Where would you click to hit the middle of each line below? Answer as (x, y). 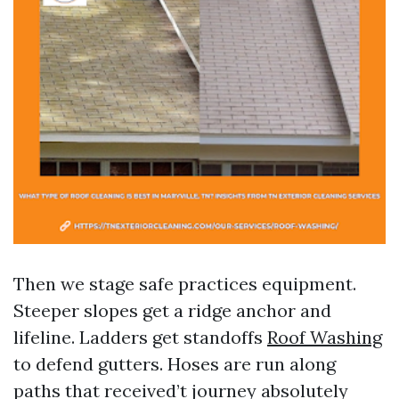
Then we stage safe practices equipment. (185, 284)
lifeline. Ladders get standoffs (140, 337)
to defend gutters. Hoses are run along (175, 364)
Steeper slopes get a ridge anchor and (172, 310)
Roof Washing (325, 337)
